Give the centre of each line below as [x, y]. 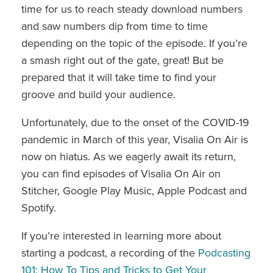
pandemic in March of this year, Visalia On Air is [135, 139]
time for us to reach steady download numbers [132, 9]
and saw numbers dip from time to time [115, 26]
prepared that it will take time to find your [119, 77]
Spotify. [40, 207]
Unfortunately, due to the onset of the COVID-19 [135, 122]
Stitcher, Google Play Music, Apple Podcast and [134, 190]
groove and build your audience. [98, 94]
